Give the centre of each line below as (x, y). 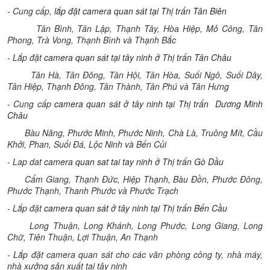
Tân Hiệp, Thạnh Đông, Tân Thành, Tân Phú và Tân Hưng (118, 86)
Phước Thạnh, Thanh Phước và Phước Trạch (93, 190)
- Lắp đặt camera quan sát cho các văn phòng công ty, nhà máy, (135, 254)
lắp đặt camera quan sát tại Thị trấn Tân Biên (140, 11)
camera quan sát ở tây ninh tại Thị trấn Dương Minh (159, 104)
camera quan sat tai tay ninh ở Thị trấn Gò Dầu (134, 162)
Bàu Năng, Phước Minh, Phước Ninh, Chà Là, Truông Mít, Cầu (135, 133)
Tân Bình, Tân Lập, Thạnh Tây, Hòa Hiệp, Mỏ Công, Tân (135, 28)
